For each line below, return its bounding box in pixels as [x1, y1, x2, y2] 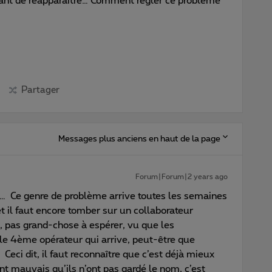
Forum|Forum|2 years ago [135, 172, 228, 180]
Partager [21, 85, 59, 95]
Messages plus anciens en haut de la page [58, 134, 220, 143]
